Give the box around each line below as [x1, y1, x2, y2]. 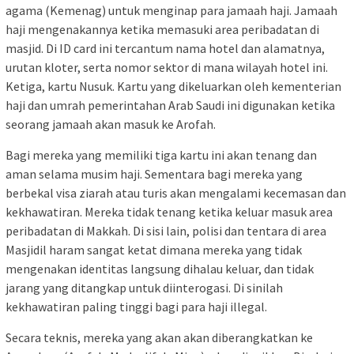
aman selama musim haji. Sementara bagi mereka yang [6, 166, 303, 183]
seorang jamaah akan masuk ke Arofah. [6, 116, 216, 133]
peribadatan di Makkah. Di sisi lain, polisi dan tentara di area [6, 223, 326, 239]
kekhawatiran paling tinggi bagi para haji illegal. [6, 299, 267, 315]
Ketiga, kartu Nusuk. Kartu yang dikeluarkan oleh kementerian [6, 78, 341, 95]
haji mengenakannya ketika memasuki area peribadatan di [6, 21, 319, 38]
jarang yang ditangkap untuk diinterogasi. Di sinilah [6, 280, 283, 296]
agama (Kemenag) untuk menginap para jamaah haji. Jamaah [6, 2, 337, 19]
